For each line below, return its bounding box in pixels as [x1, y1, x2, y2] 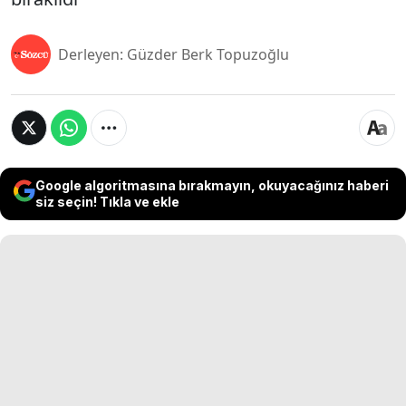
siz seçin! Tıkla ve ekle [35, 194, 179, 209]
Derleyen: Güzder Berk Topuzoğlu [58, 44, 289, 64]
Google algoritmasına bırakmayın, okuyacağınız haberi [35, 178, 389, 193]
